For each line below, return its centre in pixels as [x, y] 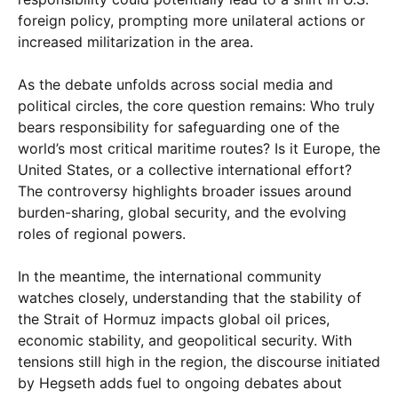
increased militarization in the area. [135, 41]
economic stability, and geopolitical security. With [185, 340]
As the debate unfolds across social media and [175, 84]
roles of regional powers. [102, 233]
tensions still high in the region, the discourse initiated [199, 361]
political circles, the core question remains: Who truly [196, 105]
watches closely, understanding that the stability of [190, 297]
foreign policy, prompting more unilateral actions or [191, 20]
